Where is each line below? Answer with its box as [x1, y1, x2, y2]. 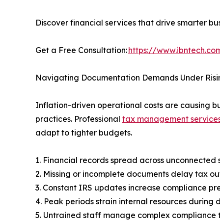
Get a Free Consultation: [35, 45, 128, 55]
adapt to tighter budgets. [35, 127, 132, 137]
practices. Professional [35, 113, 122, 124]
